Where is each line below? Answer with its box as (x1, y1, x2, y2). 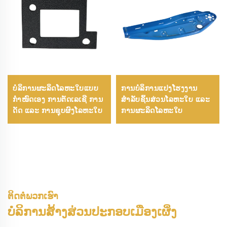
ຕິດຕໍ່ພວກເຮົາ (8, 191, 58, 202)
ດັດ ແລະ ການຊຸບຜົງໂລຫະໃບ (13, 105, 102, 115)
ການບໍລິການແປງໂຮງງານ (121, 83, 198, 93)
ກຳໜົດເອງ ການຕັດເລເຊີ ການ (13, 94, 103, 104)
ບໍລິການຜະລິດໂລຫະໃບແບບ (13, 83, 98, 93)
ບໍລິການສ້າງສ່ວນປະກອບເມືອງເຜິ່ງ (8, 204, 177, 219)
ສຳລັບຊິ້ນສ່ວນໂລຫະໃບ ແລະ (121, 94, 210, 104)
